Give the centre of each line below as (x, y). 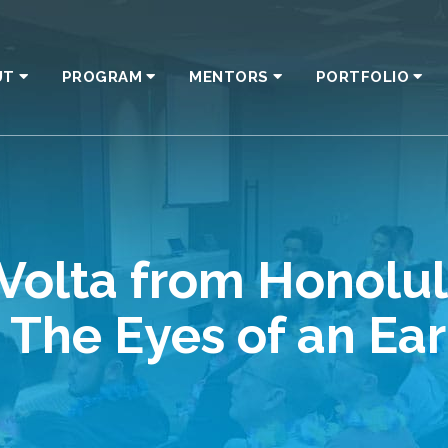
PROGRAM (101, 77)
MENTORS (229, 77)
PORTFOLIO (362, 77)
